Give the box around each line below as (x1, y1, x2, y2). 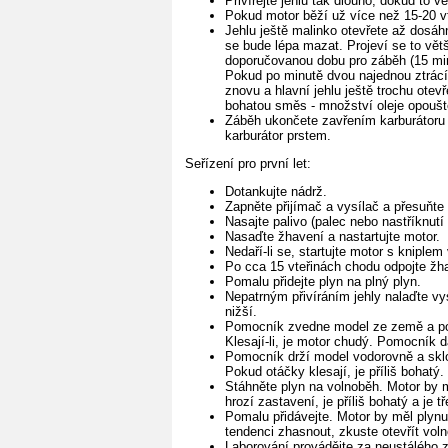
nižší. (225, 303, 257, 319)
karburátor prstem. (225, 127, 331, 143)
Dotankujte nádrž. (225, 183, 327, 199)
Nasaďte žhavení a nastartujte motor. (225, 228, 440, 244)
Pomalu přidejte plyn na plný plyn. (225, 273, 421, 289)
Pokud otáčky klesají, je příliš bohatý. (225, 363, 444, 379)
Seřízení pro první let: (185, 155, 311, 171)
